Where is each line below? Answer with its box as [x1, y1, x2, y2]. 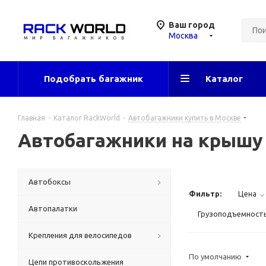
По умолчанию [189, 252, 243, 261]
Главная [18, 114, 45, 122]
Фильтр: [189, 189, 221, 198]
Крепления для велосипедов [28, 231, 132, 239]
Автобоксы [28, 178, 71, 186]
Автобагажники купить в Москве [128, 114, 241, 122]
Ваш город [169, 20, 215, 30]
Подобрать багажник [43, 74, 143, 84]
